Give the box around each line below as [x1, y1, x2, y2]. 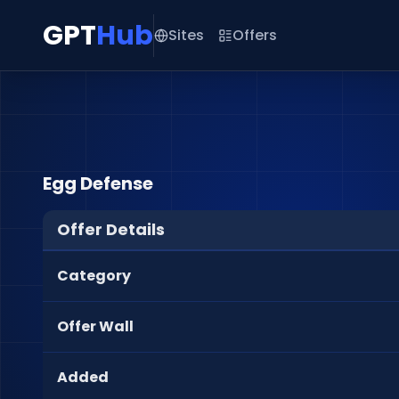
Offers [232, 24, 277, 45]
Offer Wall [57, 316, 134, 337]
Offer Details [57, 218, 165, 240]
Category [57, 265, 131, 286]
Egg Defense [43, 171, 153, 196]
